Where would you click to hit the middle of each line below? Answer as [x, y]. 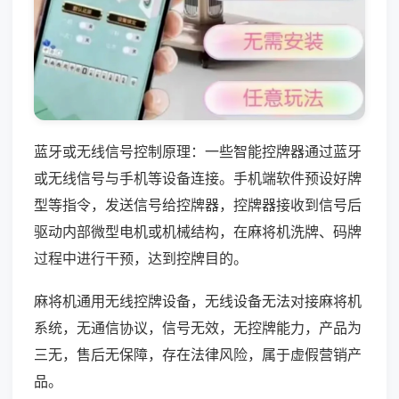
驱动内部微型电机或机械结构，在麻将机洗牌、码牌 [198, 231]
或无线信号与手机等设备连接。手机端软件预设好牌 [198, 178]
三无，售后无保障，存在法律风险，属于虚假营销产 [198, 354]
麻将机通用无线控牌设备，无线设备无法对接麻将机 [198, 301]
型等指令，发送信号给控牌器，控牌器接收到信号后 [198, 204]
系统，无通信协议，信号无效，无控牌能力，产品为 [198, 327]
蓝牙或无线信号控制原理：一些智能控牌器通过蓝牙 [198, 151]
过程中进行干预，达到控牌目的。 [141, 258]
